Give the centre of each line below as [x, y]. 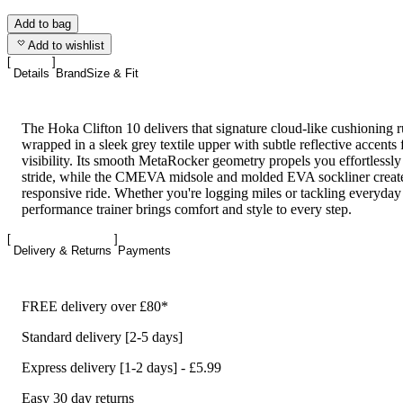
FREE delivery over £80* [95, 306]
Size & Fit [112, 73]
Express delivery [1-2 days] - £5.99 [121, 367]
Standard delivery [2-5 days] [102, 336]
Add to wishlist [66, 45]
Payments [144, 251]
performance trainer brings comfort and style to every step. [187, 210]
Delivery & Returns [63, 251]
